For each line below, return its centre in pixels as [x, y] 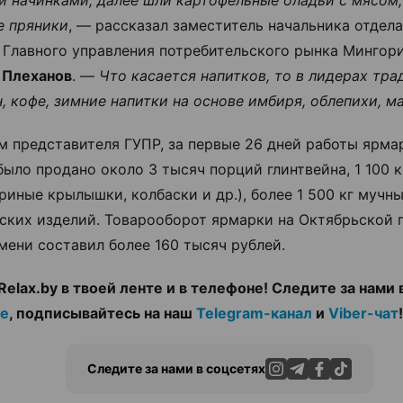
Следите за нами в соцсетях [176, 368]
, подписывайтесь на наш [103, 313]
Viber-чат [363, 313]
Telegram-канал [254, 313]
